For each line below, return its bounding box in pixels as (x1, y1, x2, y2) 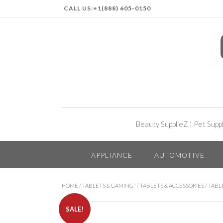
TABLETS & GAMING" (82, 182, 136, 189)
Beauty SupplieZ (136, 119, 188, 128)
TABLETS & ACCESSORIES (140, 182, 204, 189)
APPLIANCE (91, 150, 132, 159)
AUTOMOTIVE (154, 150, 205, 159)
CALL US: (64, 4, 93, 12)
